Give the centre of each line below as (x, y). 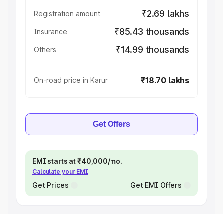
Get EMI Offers (156, 185)
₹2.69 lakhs (165, 14)
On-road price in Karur (71, 80)
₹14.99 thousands (152, 50)
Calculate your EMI (60, 171)
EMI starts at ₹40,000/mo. (77, 161)
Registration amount (67, 14)
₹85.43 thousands (152, 32)
